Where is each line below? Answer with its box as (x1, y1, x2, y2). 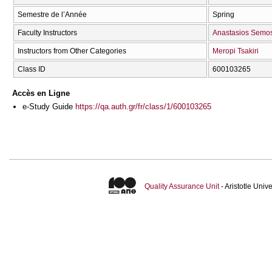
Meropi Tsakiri (212, 47, 259, 56)
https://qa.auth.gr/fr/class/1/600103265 (75, 101, 211, 111)
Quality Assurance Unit (144, 182, 219, 191)
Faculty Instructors (18, 29, 77, 38)
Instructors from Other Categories (18, 47, 126, 56)
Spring (212, 10, 234, 19)
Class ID (18, 65, 46, 74)
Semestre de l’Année (18, 10, 87, 19)
